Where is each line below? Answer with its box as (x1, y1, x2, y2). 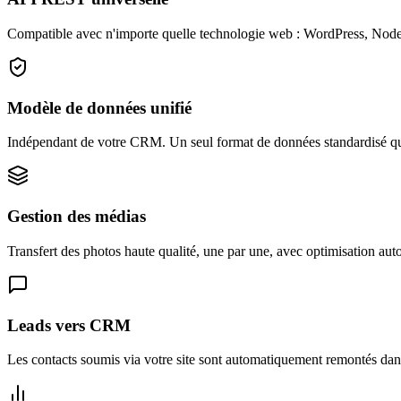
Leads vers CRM (7, 315, 131, 335)
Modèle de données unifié (7, 98, 192, 117)
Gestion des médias (7, 207, 146, 226)
